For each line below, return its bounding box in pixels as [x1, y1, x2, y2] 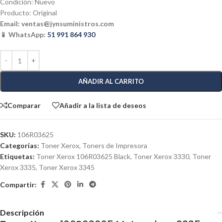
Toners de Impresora [82, 141, 147, 150]
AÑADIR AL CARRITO [78, 77, 144, 85]
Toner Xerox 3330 [133, 152, 189, 161]
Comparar [7, 101, 41, 110]
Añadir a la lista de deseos [59, 101, 146, 110]
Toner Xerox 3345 [39, 163, 95, 171]
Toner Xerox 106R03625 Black [36, 152, 130, 161]
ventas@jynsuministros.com [21, 19, 114, 28]
